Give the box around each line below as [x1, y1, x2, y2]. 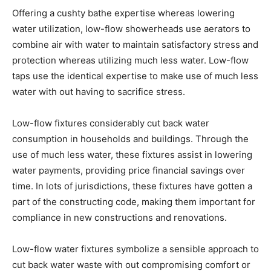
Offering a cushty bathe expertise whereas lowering [12, 7, 235, 19]
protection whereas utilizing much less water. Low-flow [12, 54, 249, 66]
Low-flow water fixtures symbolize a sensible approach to [12, 243, 259, 255]
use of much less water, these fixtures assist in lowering [12, 148, 252, 160]
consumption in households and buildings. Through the [12, 132, 249, 145]
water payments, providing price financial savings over [12, 164, 245, 176]
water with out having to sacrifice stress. [12, 85, 185, 97]
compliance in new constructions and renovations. [12, 211, 227, 223]
